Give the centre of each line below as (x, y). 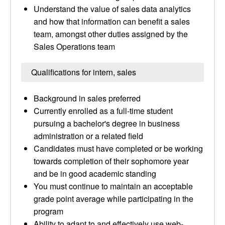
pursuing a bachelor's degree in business (107, 123)
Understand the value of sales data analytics (112, 9)
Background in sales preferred (87, 98)
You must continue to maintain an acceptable (113, 186)
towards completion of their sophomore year (111, 161)
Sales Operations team (74, 46)
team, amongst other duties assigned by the (111, 34)
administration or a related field (88, 136)
